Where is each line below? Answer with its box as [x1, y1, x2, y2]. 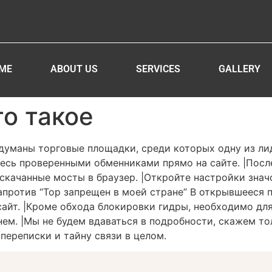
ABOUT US [50, 63, 98, 75]
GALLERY [218, 63, 260, 75]
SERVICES [135, 63, 180, 75]
